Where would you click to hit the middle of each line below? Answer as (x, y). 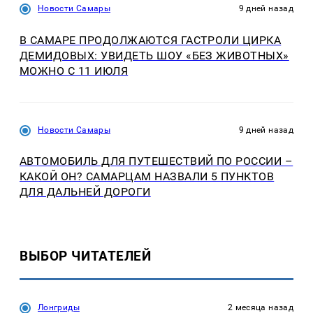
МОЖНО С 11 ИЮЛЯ (74, 71)
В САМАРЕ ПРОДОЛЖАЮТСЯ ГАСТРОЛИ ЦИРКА (151, 40)
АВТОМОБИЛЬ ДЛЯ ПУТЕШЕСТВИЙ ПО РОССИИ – (156, 161)
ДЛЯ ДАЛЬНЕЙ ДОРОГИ (85, 192)
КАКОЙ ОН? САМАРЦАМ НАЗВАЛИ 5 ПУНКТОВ (147, 177)
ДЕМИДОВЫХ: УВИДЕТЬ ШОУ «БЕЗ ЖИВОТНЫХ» (154, 55)
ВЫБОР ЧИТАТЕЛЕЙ (86, 256)
